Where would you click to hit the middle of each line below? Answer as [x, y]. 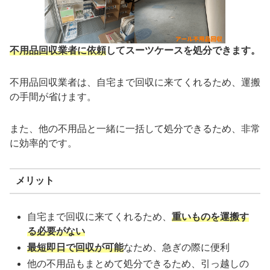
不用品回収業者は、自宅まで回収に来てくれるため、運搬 [135, 83]
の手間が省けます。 [53, 97]
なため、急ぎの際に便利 [177, 247]
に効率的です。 [43, 143]
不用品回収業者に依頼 [58, 51]
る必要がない [56, 231]
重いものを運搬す [211, 216]
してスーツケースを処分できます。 [183, 51]
